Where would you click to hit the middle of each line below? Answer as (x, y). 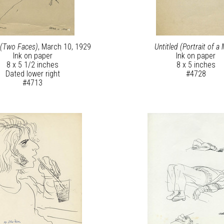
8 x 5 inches (196, 65)
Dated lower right (32, 74)
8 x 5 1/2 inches (33, 65)
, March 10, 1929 (64, 47)
